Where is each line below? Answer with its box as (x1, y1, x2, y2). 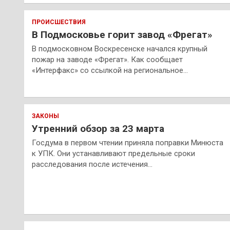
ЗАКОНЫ (32, 112, 59, 120)
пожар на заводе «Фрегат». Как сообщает (32, 55, 183, 65)
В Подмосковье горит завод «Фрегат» (32, 29, 213, 41)
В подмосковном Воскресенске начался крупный (32, 44, 207, 54)
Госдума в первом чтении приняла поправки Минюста (32, 138, 223, 148)
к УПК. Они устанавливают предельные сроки (32, 149, 195, 159)
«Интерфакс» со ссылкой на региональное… (32, 66, 188, 75)
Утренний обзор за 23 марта (32, 123, 164, 135)
